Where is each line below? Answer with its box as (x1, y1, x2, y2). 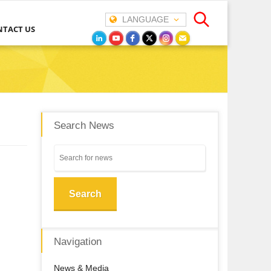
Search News (54, 120, 115, 131)
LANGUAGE (120, 15, 174, 24)
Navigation (54, 236, 102, 247)
